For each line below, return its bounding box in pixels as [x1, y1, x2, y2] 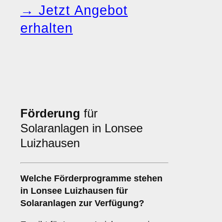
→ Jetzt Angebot [20, 3, 128, 18]
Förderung [20, 107, 80, 120]
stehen [131, 173, 163, 184]
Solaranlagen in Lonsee [20, 121, 143, 135]
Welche [20, 173, 54, 184]
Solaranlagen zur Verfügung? [20, 198, 144, 209]
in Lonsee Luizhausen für [20, 186, 128, 196]
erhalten [20, 21, 73, 36]
